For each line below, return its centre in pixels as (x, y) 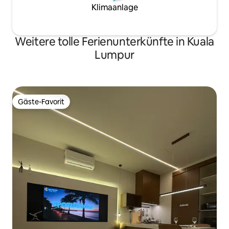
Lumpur (114, 55)
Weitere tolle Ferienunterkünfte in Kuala (114, 41)
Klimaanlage (114, 7)
